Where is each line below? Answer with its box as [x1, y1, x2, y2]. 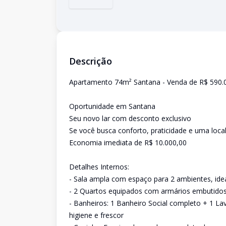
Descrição [69, 55, 112, 67]
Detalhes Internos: [69, 162, 129, 172]
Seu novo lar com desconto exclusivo [69, 114, 191, 123]
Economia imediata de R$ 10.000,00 [69, 138, 187, 147]
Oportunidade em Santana [69, 101, 155, 111]
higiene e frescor [69, 210, 124, 220]
